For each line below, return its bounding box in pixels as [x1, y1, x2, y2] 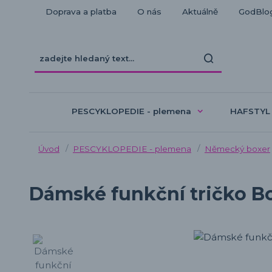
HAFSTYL [229, 106, 270, 116]
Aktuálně [182, 7, 218, 16]
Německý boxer [204, 143, 270, 154]
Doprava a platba [45, 7, 117, 16]
